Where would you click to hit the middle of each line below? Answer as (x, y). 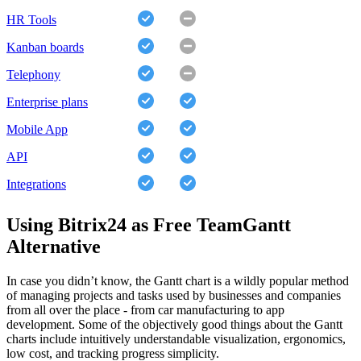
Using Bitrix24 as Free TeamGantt (149, 225)
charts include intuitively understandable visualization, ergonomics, (176, 339)
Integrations (36, 185)
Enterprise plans (47, 102)
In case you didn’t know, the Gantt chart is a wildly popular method (178, 281)
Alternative (54, 247)
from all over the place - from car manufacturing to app (145, 310)
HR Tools (31, 20)
